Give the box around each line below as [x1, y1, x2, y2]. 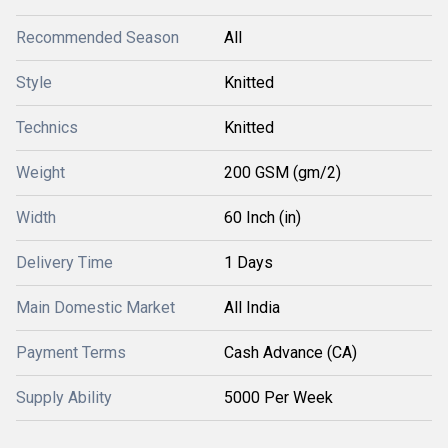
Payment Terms [16, 343, 126, 362]
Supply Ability [16, 388, 112, 407]
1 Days [224, 253, 273, 272]
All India [224, 298, 280, 317]
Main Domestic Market [16, 298, 175, 317]
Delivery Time [16, 253, 113, 272]
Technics [16, 118, 78, 137]
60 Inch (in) [224, 208, 301, 227]
